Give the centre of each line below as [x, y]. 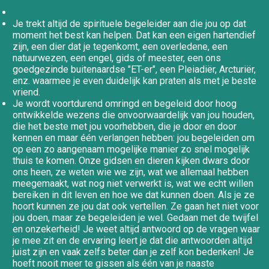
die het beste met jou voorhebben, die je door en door [125, 126]
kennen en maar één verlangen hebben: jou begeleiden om [134, 138]
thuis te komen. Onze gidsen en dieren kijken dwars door [131, 160]
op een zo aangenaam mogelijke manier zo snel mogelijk [131, 149]
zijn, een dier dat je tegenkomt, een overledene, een [120, 46]
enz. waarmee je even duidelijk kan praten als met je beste [135, 80]
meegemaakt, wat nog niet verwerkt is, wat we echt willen [133, 183]
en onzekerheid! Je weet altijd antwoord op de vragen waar [137, 229]
